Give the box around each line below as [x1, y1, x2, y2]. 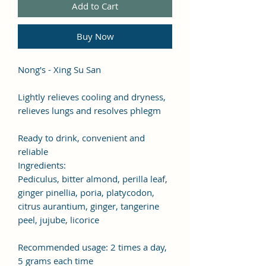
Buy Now [76, 30, 114, 42]
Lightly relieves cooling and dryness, [18, 90, 166, 103]
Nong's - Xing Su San [18, 63, 101, 75]
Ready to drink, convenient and [18, 131, 145, 144]
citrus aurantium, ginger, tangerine [18, 199, 159, 212]
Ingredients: [18, 159, 66, 171]
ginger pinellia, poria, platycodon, [18, 186, 154, 198]
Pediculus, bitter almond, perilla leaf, [18, 172, 167, 185]
